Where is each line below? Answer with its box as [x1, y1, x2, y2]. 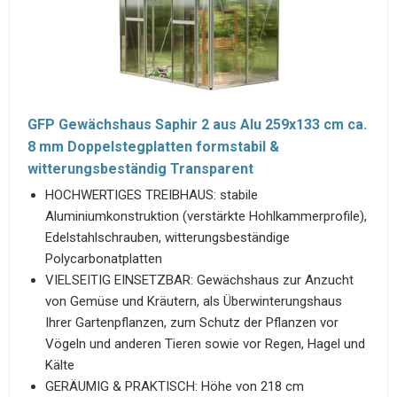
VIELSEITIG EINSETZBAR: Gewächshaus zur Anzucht [45, 271, 354, 288]
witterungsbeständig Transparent [27, 160, 253, 177]
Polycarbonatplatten [45, 250, 162, 267]
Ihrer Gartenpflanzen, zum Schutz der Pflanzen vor [45, 314, 339, 331]
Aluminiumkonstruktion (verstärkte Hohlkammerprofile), [45, 207, 367, 224]
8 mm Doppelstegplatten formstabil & [27, 137, 279, 155]
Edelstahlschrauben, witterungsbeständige [45, 229, 290, 245]
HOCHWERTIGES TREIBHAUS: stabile [45, 186, 258, 203]
